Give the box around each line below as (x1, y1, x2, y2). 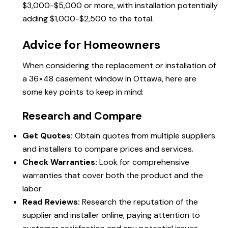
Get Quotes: (22, 130, 73, 141)
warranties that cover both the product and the (22, 170, 203, 181)
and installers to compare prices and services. (22, 144, 193, 155)
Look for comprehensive (97, 157, 189, 168)
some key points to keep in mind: (22, 87, 144, 98)
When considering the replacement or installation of (22, 60, 216, 71)
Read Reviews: (22, 196, 80, 208)
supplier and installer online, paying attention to (22, 210, 200, 221)
